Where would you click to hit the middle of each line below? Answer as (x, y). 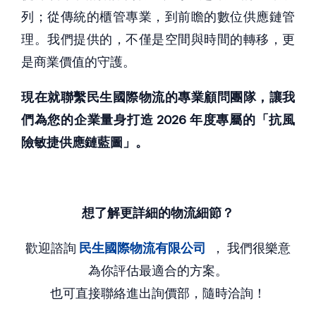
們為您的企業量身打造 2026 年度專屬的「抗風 (158, 119)
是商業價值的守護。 (78, 61)
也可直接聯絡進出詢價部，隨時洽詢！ (158, 293)
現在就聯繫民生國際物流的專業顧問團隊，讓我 (158, 97)
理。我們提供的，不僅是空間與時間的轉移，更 (158, 39)
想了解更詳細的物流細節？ (158, 212)
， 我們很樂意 (251, 248)
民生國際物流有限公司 (142, 248)
